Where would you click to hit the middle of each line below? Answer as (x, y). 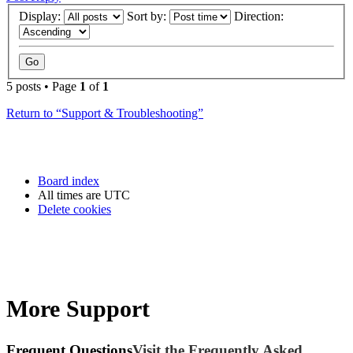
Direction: (260, 17)
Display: (41, 17)
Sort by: (148, 17)
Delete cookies (74, 210)
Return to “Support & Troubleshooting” (105, 113)
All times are (71, 195)
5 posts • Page (43, 87)
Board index (69, 181)
